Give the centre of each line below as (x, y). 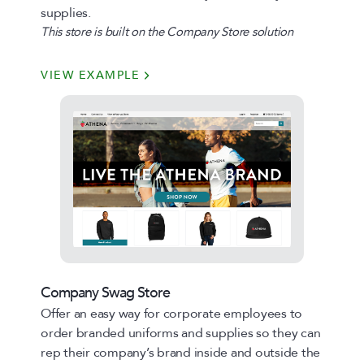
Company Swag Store (105, 293)
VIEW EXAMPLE (90, 75)
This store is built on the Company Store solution (167, 32)
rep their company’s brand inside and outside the (180, 353)
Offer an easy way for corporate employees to (171, 314)
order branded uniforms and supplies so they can (181, 333)
